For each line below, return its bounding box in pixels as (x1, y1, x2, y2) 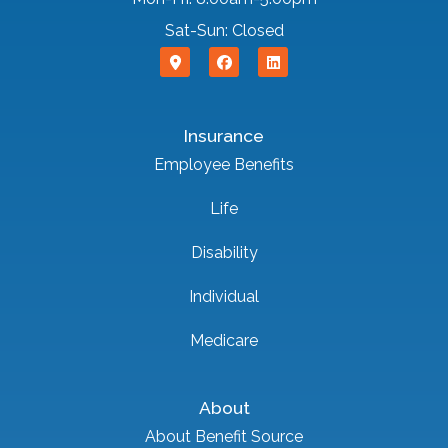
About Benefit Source (145, 426, 303, 446)
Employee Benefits (154, 154, 294, 174)
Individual (189, 286, 259, 306)
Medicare (190, 330, 258, 350)
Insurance (184, 124, 264, 146)
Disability (190, 242, 258, 262)
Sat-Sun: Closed (164, 21, 284, 41)
